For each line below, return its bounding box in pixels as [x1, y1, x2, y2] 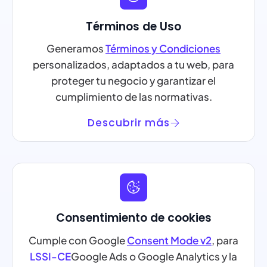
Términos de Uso [86, 18, 181, 35]
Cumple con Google [29, 233, 127, 247]
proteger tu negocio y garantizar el [51, 74, 216, 88]
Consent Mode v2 [127, 233, 212, 247]
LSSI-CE [30, 249, 71, 263]
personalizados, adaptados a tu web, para [33, 58, 234, 72]
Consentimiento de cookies [55, 210, 212, 226]
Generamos [46, 42, 105, 55]
